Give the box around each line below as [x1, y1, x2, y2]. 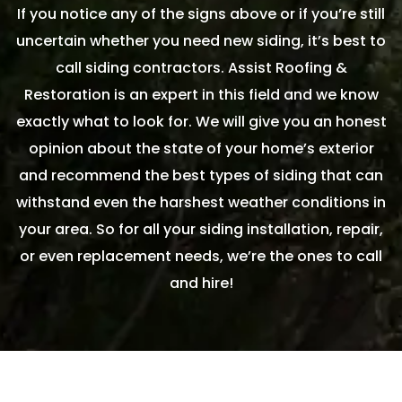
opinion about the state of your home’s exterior [28, 138, 374, 160]
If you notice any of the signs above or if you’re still [17, 4, 385, 25]
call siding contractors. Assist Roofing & [55, 57, 347, 79]
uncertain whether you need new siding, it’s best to [16, 31, 386, 52]
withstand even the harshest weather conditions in [16, 192, 386, 214]
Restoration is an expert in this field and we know [23, 84, 379, 106]
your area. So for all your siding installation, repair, [19, 219, 383, 240]
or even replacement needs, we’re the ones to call [20, 246, 382, 267]
